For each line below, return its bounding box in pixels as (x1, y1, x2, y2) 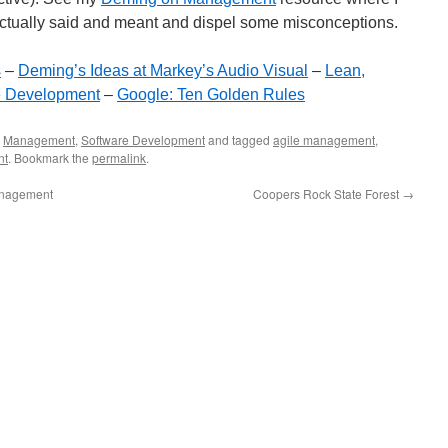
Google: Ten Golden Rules (117, 86, 305, 103)
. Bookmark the (8, 149, 92, 166)
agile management (273, 131, 375, 148)
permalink (92, 149, 146, 166)
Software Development (81, 131, 205, 148)
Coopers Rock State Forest (253, 185, 402, 202)
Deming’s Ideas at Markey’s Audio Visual (18, 62, 308, 79)
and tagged (205, 131, 273, 148)
